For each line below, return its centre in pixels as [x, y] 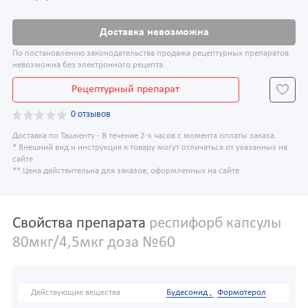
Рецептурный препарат [126, 90]
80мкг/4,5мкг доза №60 [94, 243]
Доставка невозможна [154, 32]
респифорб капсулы [213, 223]
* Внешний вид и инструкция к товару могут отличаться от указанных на [150, 147]
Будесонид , [190, 293]
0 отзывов [91, 115]
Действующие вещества [76, 293]
